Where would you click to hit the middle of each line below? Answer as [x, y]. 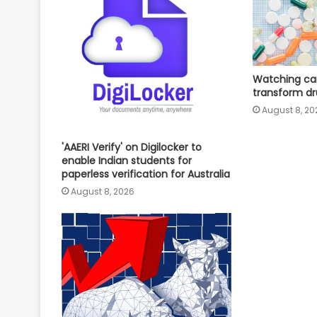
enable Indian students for [127, 161]
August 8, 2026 [103, 192]
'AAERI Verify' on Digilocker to [132, 148]
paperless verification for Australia [146, 174]
